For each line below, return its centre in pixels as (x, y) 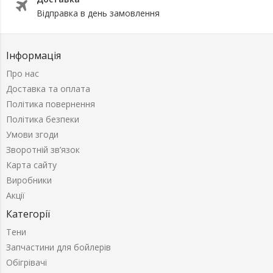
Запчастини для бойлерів (58, 247)
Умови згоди (32, 134)
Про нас (23, 73)
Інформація (34, 55)
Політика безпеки (43, 119)
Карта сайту (31, 165)
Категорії (28, 214)
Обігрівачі (27, 262)
